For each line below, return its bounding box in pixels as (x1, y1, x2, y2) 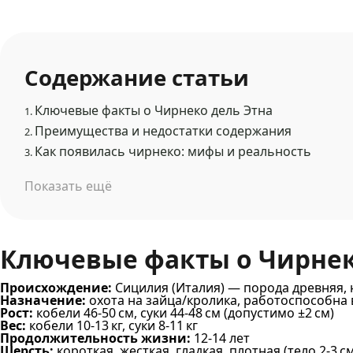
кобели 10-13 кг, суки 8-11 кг (26, 316, 198, 334)
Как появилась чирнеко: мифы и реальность (35, 143, 312, 161)
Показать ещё (24, 177, 113, 195)
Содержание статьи (24, 63, 250, 93)
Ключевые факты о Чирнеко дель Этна (35, 102, 273, 120)
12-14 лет (191, 329, 250, 347)
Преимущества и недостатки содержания (35, 122, 292, 140)
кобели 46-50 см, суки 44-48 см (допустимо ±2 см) (33, 303, 334, 321)
